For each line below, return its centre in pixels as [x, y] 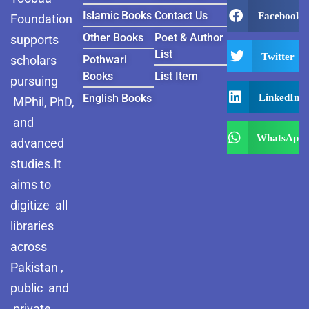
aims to [31, 185]
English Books [117, 98]
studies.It [36, 164]
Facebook [279, 16]
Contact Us [181, 16]
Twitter [278, 56]
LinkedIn [279, 97]
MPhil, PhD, [44, 102]
